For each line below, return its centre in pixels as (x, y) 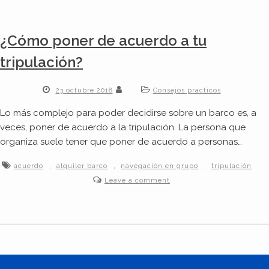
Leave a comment (137, 181)
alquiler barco (82, 166)
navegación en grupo (159, 166)
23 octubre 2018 (84, 91)
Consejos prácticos (187, 91)
